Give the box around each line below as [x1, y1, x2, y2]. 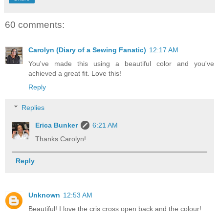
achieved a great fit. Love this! [28, 69, 121, 78]
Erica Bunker [35, 121, 78, 130]
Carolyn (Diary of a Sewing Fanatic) [28, 46, 146, 54]
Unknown [28, 191, 60, 199]
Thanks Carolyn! [35, 135, 87, 143]
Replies [22, 104, 45, 112]
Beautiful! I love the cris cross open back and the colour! [28, 205, 201, 213]
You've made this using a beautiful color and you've [28, 60, 214, 68]
